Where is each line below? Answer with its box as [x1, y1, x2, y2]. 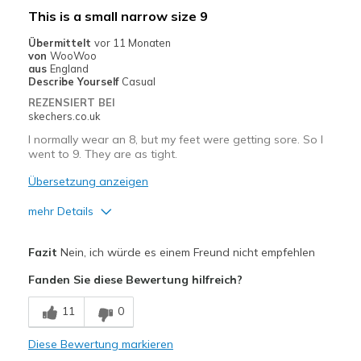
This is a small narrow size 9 [27, 8, 208, 25]
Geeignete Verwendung [27, 293, 160, 308]
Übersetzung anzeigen [27, 174, 148, 189]
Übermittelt [27, 36, 94, 50]
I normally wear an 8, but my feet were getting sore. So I [27, 132, 323, 147]
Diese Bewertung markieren [27, 337, 173, 352]
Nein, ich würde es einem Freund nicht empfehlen [56, 245, 315, 260]
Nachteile [27, 234, 82, 249]
